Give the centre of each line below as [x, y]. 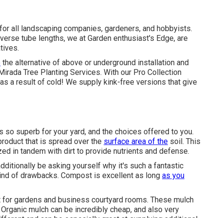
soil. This [184, 141]
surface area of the [136, 141]
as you [173, 175]
